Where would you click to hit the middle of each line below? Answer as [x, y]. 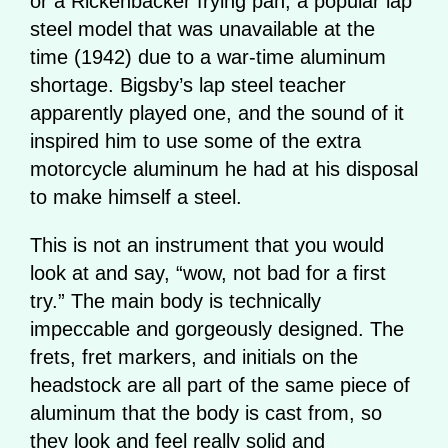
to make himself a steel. [136, 196]
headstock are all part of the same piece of [220, 384]
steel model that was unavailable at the [202, 28]
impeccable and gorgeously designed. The [217, 328]
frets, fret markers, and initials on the [194, 356]
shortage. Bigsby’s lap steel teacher [188, 84]
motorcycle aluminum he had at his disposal [224, 168]
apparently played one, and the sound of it [217, 112]
